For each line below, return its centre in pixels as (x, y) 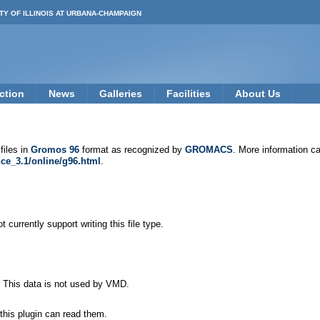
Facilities (189, 94)
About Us (258, 94)
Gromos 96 (55, 150)
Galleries (121, 94)
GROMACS (209, 150)
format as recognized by (132, 150)
